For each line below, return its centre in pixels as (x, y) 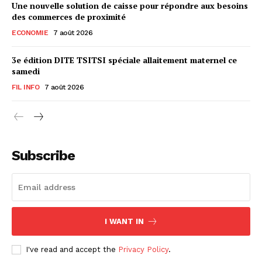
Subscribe (43, 156)
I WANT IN (124, 221)
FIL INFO (25, 87)
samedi (26, 71)
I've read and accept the (72, 249)
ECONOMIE (30, 33)
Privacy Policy (143, 249)
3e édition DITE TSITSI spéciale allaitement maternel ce (124, 60)
